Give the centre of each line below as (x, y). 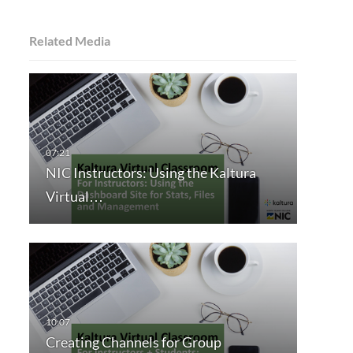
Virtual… (74, 197)
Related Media (69, 41)
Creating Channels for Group (133, 342)
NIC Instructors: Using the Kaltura (150, 173)
